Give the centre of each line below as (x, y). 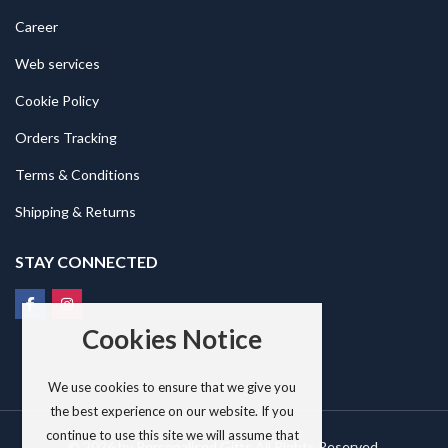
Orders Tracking (66, 137)
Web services (57, 63)
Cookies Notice (172, 339)
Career (36, 26)
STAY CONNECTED (86, 261)
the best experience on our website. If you (172, 411)
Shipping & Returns (75, 211)
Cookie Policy (57, 100)
